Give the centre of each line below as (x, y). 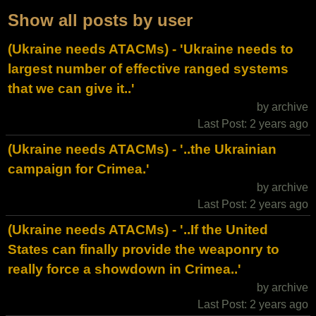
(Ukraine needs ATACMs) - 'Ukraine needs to (151, 49)
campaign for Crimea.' (79, 169)
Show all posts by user (100, 20)
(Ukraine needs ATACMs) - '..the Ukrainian (142, 149)
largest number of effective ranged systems (148, 69)
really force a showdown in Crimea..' (124, 269)
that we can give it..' (71, 89)
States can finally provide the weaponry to (144, 249)
